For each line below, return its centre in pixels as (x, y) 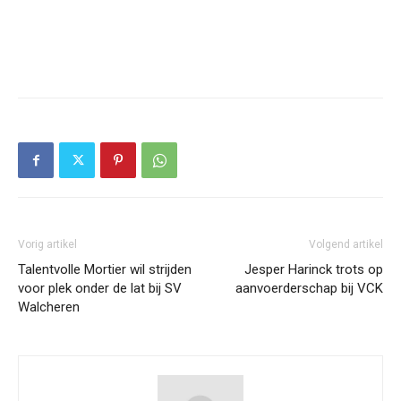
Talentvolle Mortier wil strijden (105, 270)
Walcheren (49, 307)
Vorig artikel (47, 245)
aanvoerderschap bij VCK (309, 289)
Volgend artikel (346, 245)
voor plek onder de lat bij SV (100, 289)
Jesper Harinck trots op (314, 270)
